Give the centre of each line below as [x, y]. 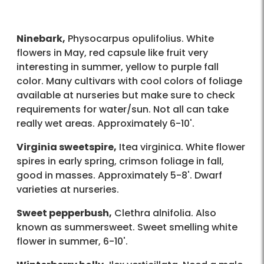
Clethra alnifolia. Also [164, 213]
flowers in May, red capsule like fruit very [112, 53]
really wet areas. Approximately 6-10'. [105, 124]
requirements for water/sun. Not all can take [123, 110]
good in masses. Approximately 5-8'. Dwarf [119, 176]
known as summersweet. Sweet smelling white [127, 227]
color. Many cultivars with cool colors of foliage [129, 81]
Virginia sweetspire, [67, 147]
